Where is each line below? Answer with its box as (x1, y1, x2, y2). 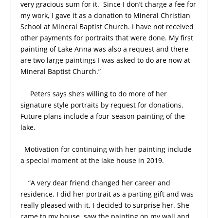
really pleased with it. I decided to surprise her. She (20, 200, 190, 210)
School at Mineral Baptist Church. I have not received (20, 22, 194, 32)
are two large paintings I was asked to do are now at (20, 55, 191, 65)
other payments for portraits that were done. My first (20, 33, 194, 43)
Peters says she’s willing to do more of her (30, 89, 167, 98)
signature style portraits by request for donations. (20, 100, 184, 109)
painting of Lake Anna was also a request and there (20, 44, 189, 54)
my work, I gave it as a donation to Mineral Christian (20, 11, 191, 20)
